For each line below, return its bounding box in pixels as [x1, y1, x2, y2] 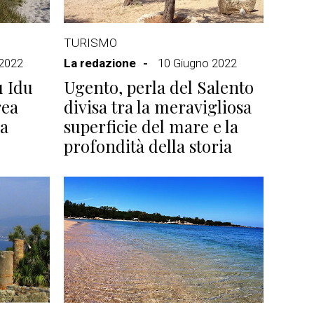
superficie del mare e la [64, 115, 238, 137]
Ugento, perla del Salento [64, 76, 254, 98]
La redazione [64, 56, 136, 70]
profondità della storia [64, 135, 232, 157]
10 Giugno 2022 [158, 56, 237, 70]
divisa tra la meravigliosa [64, 95, 252, 118]
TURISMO [64, 36, 117, 50]
